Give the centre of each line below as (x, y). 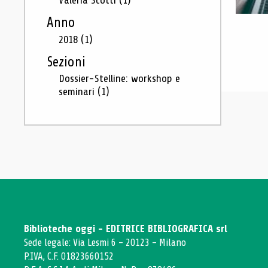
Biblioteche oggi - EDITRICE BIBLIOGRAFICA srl (126, 229)
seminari (78, 92)
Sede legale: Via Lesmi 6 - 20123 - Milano (105, 243)
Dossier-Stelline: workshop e (119, 78)
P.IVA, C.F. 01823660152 (69, 256)
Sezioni (66, 62)
